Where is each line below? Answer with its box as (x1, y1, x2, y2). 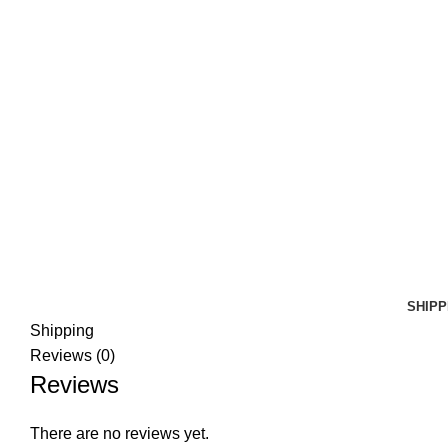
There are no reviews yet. (30, 425, 209, 442)
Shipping (30, 322, 94, 339)
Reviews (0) (30, 347, 115, 364)
